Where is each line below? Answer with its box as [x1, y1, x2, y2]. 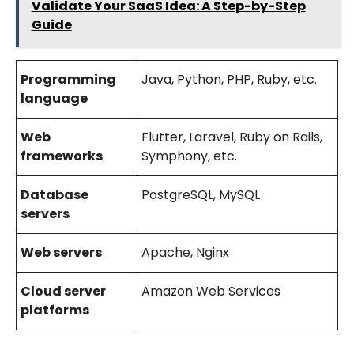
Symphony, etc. [141, 146, 237, 165]
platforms [20, 300, 89, 319]
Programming [20, 70, 116, 88]
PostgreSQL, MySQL [141, 185, 260, 204]
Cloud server [20, 281, 106, 300]
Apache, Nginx [141, 243, 229, 262]
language [20, 88, 88, 107]
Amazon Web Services [141, 281, 281, 300]
